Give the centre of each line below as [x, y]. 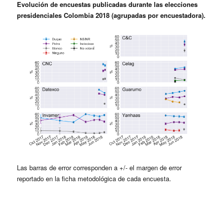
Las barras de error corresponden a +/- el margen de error [100, 167]
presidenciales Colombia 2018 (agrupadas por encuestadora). [111, 15]
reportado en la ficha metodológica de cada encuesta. [94, 178]
